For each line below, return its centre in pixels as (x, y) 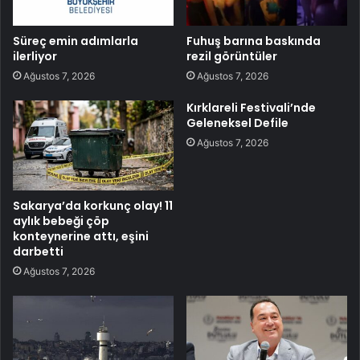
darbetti (38, 252)
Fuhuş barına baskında (254, 41)
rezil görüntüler (232, 56)
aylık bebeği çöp (61, 221)
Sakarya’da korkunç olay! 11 (93, 206)
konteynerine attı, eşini (81, 237)
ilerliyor (35, 56)
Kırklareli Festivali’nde (251, 107)
